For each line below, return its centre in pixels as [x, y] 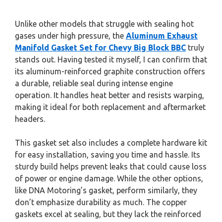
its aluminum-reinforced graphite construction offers [110, 72]
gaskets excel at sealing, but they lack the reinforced [108, 214]
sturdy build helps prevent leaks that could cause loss [111, 167]
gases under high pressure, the [70, 36]
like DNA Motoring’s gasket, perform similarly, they [106, 191]
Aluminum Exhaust [162, 36]
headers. [30, 119]
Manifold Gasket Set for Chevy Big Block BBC [100, 48]
